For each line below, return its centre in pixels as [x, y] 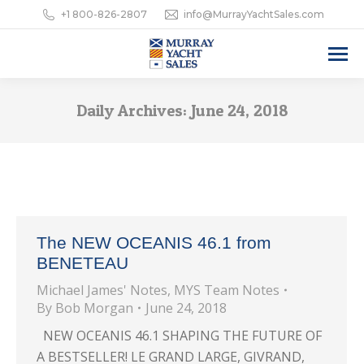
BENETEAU [82, 263]
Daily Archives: [133, 110]
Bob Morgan [94, 308]
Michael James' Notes [102, 290]
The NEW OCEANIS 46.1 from [154, 243]
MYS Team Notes [227, 290]
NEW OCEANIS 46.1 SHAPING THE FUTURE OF [179, 336]
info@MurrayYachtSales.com [253, 14]
